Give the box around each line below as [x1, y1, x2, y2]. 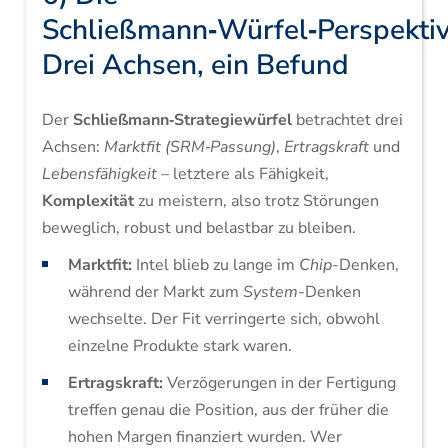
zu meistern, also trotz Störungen [133, 190, 379, 212]
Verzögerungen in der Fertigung [162, 372, 396, 394]
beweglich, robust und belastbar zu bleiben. [41, 217, 356, 239]
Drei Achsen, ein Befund [41, 46, 349, 84]
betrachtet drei [291, 109, 403, 131]
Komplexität [41, 190, 134, 212]
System [242, 281, 298, 303]
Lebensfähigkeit [41, 163, 157, 185]
